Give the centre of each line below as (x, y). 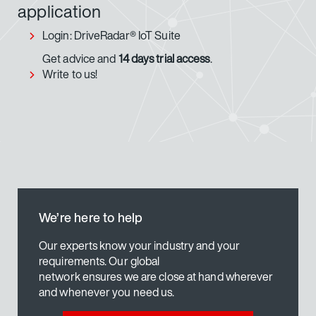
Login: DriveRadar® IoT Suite (111, 35)
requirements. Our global (99, 261)
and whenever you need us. (107, 292)
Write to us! (70, 74)
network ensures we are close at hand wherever (156, 276)
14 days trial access (164, 58)
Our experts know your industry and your (139, 245)
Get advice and (80, 58)
